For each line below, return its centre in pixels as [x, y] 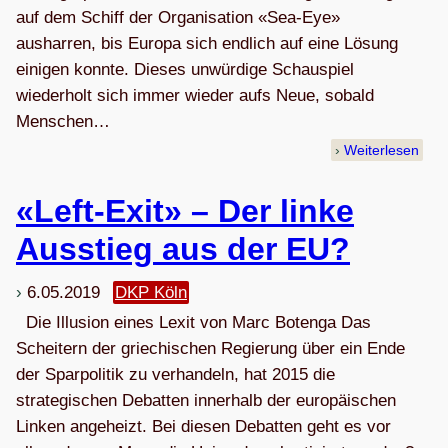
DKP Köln [151, 292]
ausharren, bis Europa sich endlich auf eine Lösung [207, 44]
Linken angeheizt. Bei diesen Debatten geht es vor [203, 426]
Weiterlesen [382, 150]
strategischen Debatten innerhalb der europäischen [206, 400]
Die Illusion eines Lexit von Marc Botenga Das [193, 322]
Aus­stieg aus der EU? [183, 248]
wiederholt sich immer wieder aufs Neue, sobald [195, 96]
